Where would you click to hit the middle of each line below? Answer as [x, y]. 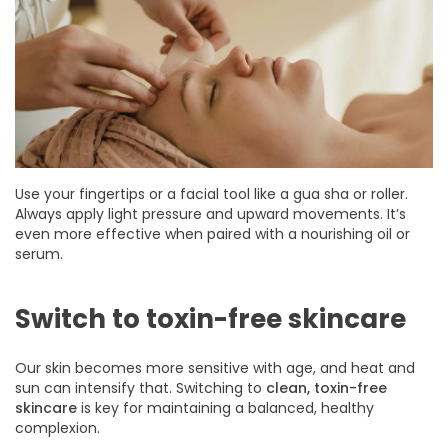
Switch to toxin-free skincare [210, 319]
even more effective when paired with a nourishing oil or [213, 234]
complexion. [57, 428]
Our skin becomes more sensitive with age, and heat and [215, 368]
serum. [39, 254]
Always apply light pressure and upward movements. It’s [211, 214]
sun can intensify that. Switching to [141, 388]
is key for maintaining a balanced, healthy [226, 408]
